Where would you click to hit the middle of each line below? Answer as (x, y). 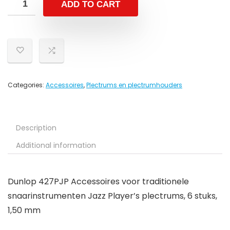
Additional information (56, 146)
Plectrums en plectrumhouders (134, 85)
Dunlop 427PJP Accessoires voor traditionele (98, 182)
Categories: (27, 85)
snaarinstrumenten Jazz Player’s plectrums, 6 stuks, (112, 196)
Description (36, 128)
